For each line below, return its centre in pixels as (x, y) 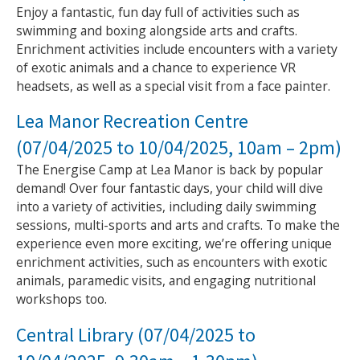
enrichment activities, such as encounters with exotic (171, 262)
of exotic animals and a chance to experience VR (155, 67)
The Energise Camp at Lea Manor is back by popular (169, 170)
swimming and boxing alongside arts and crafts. (156, 30)
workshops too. (61, 299)
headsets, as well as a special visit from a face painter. (173, 86)
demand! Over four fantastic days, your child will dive (169, 188)
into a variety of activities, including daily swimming (166, 207)
